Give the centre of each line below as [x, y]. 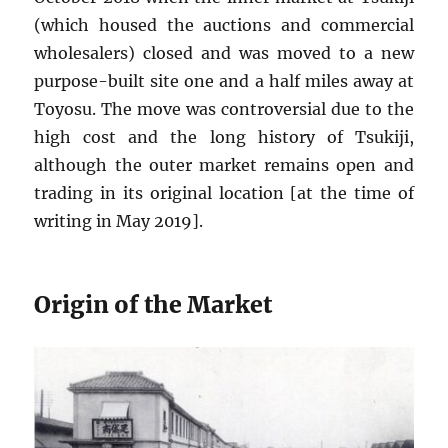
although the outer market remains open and [224, 165]
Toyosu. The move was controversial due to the [224, 109]
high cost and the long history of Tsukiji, [224, 137]
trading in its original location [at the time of [224, 193]
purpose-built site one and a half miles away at [224, 81]
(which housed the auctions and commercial [224, 25]
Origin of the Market [153, 305]
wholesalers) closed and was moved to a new [224, 53]
